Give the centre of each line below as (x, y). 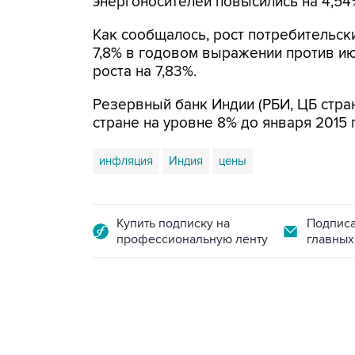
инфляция (126, 161)
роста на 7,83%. (145, 72)
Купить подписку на (173, 223)
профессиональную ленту (192, 239)
